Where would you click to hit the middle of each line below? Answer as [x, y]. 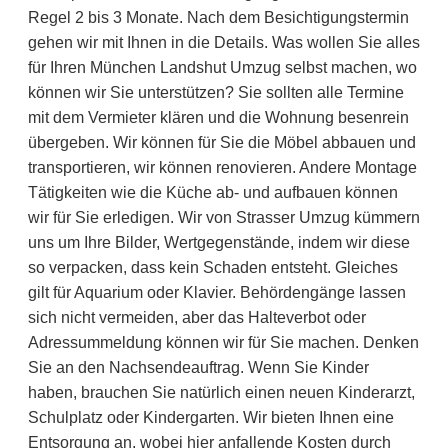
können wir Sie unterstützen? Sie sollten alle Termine [216, 92]
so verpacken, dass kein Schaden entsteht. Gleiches [213, 267]
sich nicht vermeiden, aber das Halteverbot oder [197, 317]
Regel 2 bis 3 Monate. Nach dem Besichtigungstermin [218, 17]
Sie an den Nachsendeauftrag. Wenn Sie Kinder [198, 367]
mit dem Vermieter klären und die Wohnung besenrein [218, 117]
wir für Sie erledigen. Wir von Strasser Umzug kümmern [224, 217]
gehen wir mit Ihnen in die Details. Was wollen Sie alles [224, 42]
